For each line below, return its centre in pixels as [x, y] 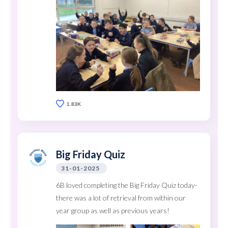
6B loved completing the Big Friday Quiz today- [127, 185]
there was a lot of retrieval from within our [121, 198]
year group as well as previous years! [113, 211]
